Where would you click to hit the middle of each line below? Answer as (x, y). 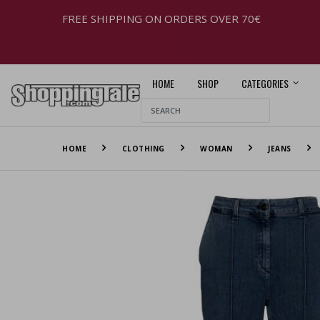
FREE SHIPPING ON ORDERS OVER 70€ (161, 19)
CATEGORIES (265, 83)
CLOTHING (143, 148)
